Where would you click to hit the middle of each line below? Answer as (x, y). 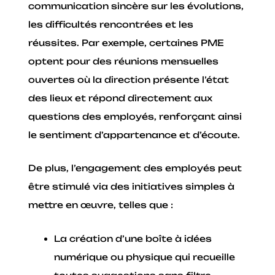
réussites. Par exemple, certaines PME (126, 42)
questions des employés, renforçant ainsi (135, 116)
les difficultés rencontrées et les (111, 24)
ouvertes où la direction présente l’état (129, 79)
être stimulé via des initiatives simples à (132, 187)
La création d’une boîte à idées (133, 238)
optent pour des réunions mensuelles (124, 61)
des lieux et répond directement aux (121, 98)
